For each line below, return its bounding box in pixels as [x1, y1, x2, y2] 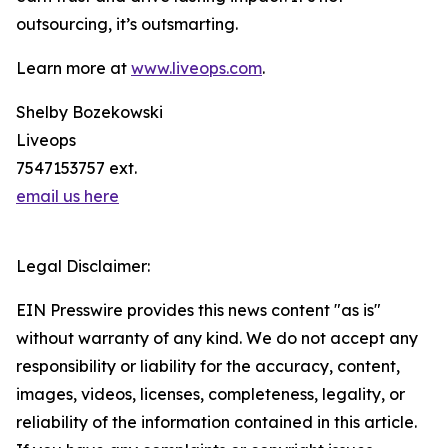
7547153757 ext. [16, 158, 137, 179]
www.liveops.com [131, 58, 262, 79]
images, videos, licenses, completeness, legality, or [16, 384, 405, 405]
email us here [16, 186, 119, 207]
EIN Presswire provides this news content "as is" [16, 300, 381, 321]
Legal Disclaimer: [16, 256, 150, 277]
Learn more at [16, 58, 131, 79]
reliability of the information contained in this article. [16, 412, 417, 433]
